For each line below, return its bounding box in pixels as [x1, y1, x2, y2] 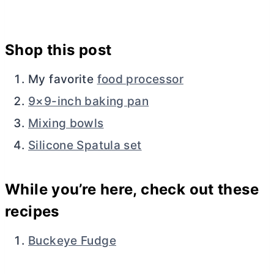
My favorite [28, 72, 97, 86]
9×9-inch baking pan [28, 94, 149, 108]
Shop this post [5, 40, 112, 59]
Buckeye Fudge [28, 233, 116, 248]
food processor [97, 72, 183, 86]
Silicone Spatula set [28, 138, 142, 152]
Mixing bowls [28, 116, 104, 130]
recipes [5, 202, 59, 220]
